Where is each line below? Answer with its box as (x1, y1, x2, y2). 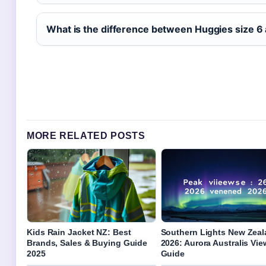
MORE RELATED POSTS (27, 131, 145, 141)
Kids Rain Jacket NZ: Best (27, 227, 131, 237)
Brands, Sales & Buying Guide (27, 238, 148, 248)
